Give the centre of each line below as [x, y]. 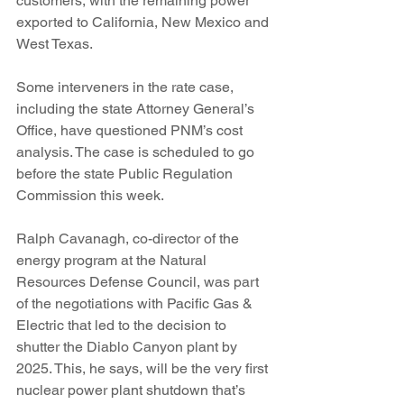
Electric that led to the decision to [123, 325]
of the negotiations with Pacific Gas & [136, 303]
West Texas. [55, 44]
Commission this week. [90, 195]
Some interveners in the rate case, [127, 87]
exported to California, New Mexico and [144, 22]
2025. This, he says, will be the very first [144, 368]
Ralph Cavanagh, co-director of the [129, 239]
